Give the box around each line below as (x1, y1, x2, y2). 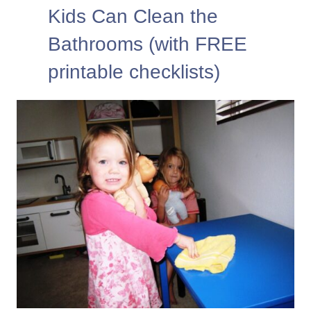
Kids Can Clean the (48, 5, 218, 27)
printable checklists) (48, 60, 220, 83)
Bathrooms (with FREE (48, 33, 247, 55)
